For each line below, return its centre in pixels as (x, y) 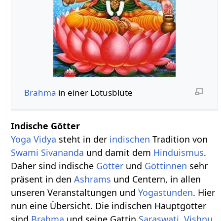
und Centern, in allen (156, 179)
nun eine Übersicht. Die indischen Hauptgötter (109, 205)
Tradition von (179, 139)
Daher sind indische (54, 166)
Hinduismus (179, 152)
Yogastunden (166, 192)
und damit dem (119, 152)
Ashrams (93, 179)
